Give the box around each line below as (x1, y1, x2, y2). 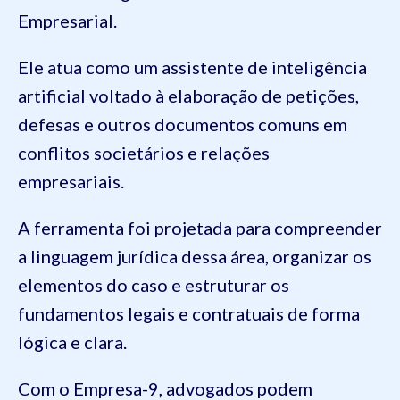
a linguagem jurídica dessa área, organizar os (18, 245, 371, 267)
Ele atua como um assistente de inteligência (18, 55, 367, 78)
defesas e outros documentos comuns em (18, 112, 347, 135)
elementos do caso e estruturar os (18, 273, 289, 296)
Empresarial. (18, 9, 117, 31)
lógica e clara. (18, 330, 127, 353)
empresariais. (18, 170, 128, 192)
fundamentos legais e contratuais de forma (18, 302, 360, 324)
